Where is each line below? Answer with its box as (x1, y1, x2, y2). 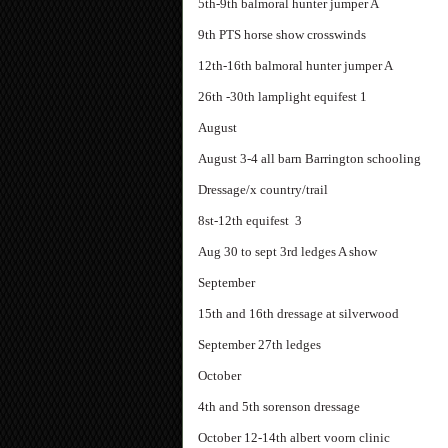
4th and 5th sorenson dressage (198, 399, 360, 414)
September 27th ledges (198, 337, 321, 352)
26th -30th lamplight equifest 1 (198, 89, 367, 104)
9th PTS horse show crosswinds (198, 27, 366, 42)
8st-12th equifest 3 (198, 213, 302, 228)
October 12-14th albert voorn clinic (198, 430, 390, 445)
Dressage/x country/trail (198, 182, 328, 197)
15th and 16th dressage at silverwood (198, 306, 399, 321)
